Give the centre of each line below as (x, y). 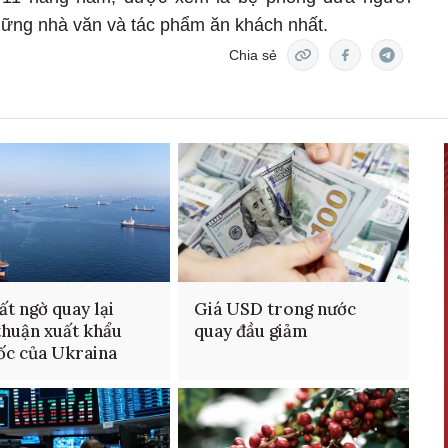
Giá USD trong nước (274, 309)
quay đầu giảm (250, 331)
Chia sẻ (253, 54)
